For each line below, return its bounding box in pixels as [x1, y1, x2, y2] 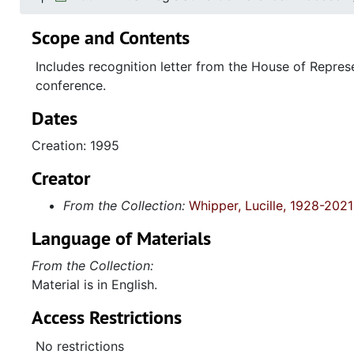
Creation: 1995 [32, 137, 119, 153]
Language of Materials [32, 226, 211, 250]
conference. [36, 77, 106, 93]
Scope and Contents [32, 25, 190, 50]
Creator [32, 166, 90, 190]
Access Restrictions [32, 305, 182, 330]
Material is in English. [32, 277, 157, 292]
